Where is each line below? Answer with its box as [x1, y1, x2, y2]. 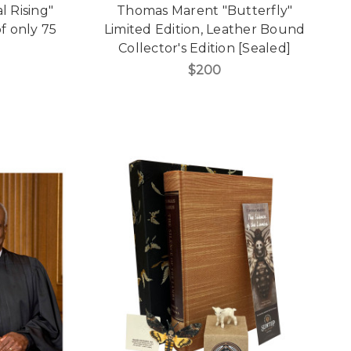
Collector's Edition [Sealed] [118, 41, 291, 56]
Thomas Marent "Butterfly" [117, 3, 293, 19]
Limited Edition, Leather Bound [103, 22, 306, 38]
